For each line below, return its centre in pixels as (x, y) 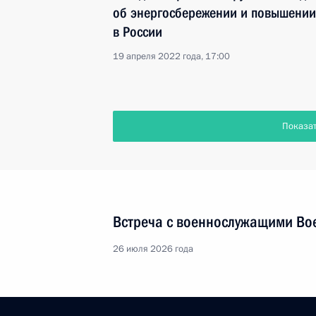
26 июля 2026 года (153, 249)
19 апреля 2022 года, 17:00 (171, 56)
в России (138, 32)
